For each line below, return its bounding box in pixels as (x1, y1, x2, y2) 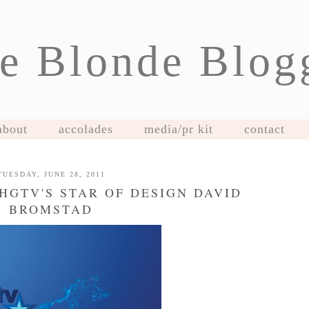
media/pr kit (143, 122, 213, 136)
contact (243, 122, 285, 136)
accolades (58, 122, 113, 136)
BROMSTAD (9, 201, 93, 217)
